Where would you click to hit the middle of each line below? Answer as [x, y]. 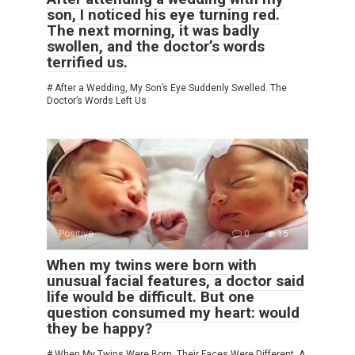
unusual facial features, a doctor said [176, 281]
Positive [76, 234]
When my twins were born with [152, 265]
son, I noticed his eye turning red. [163, 15]
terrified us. [87, 63]
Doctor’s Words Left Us [97, 101]
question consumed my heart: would [173, 313]
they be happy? [99, 329]
